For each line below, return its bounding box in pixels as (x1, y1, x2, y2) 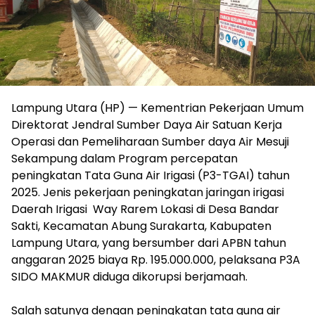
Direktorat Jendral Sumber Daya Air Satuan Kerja (11, 116, 282, 133)
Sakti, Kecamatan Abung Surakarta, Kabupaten (11, 217, 271, 234)
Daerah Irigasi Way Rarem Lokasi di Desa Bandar (11, 200, 279, 217)
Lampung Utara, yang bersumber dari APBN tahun (11, 234, 286, 251)
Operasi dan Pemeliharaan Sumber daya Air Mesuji (11, 133, 289, 150)
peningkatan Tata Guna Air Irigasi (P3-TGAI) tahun (11, 167, 290, 184)
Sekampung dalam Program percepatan (11, 150, 238, 167)
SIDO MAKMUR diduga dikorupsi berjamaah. (11, 268, 247, 285)
